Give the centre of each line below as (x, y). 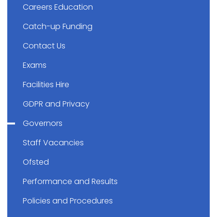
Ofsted (36, 162)
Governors (43, 123)
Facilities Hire (46, 85)
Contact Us (44, 46)
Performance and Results (70, 181)
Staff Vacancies (53, 143)
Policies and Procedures (68, 201)
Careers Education (58, 7)
